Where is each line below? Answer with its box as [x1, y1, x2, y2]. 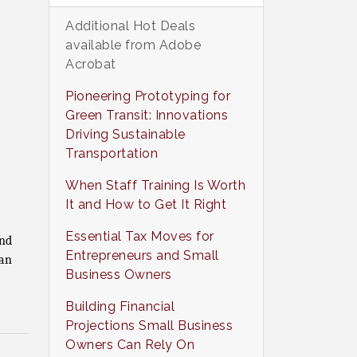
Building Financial [65, 299, 175, 314]
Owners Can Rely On [65, 337, 195, 352]
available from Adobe [65, 37, 202, 53]
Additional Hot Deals [65, 18, 196, 33]
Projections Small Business [65, 318, 233, 333]
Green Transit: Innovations [65, 108, 229, 123]
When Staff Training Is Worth [65, 178, 246, 193]
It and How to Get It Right [65, 197, 227, 212]
